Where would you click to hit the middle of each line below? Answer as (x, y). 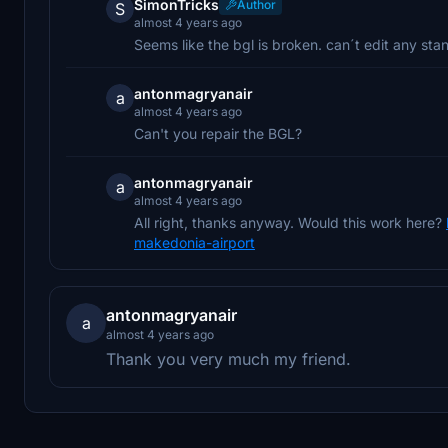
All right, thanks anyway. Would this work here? (290, 222)
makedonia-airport (194, 242)
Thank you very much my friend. (228, 358)
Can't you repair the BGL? (218, 133)
